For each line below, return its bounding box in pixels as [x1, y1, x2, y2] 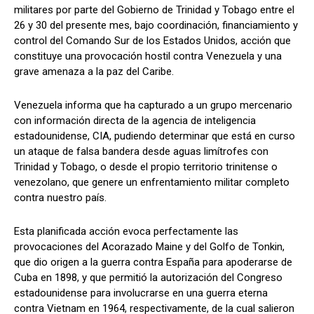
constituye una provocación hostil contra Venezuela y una [14, 49, 282, 62]
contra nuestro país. [14, 191, 107, 204]
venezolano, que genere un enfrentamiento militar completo [14, 175, 289, 189]
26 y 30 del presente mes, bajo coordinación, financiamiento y [14, 18, 298, 32]
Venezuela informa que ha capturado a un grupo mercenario [14, 98, 292, 111]
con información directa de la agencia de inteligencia [14, 114, 256, 127]
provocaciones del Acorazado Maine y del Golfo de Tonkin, [14, 240, 285, 253]
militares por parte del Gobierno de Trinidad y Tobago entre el [14, 3, 294, 16]
